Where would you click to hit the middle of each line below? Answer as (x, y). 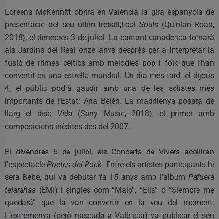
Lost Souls (140, 24)
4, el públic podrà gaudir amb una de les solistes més (109, 88)
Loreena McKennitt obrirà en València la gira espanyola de (109, 12)
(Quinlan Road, (186, 24)
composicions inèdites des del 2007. (67, 126)
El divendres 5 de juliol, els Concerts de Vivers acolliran (109, 152)
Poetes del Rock (75, 164)
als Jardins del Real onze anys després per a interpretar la (109, 50)
